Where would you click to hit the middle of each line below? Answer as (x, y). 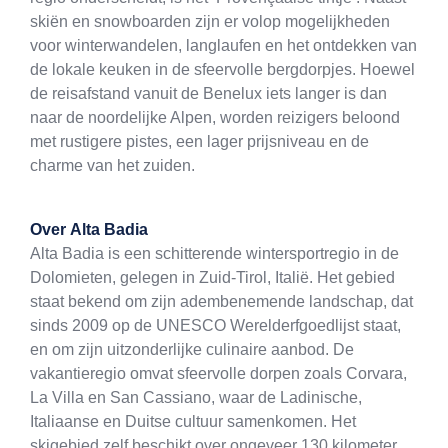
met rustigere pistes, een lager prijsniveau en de (199, 142)
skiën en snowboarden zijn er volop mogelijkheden (210, 22)
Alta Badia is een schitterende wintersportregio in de (214, 254)
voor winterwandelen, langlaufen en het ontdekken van (223, 46)
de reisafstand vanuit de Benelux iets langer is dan (208, 94)
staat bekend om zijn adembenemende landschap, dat (221, 302)
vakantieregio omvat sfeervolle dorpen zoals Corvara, (218, 374)
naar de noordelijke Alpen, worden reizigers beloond (215, 118)
